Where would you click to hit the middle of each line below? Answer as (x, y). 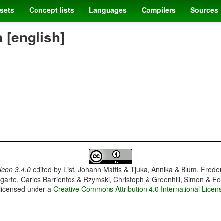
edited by (47, 169)
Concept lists (52, 10)
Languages (108, 10)
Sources (204, 10)
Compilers (159, 10)
